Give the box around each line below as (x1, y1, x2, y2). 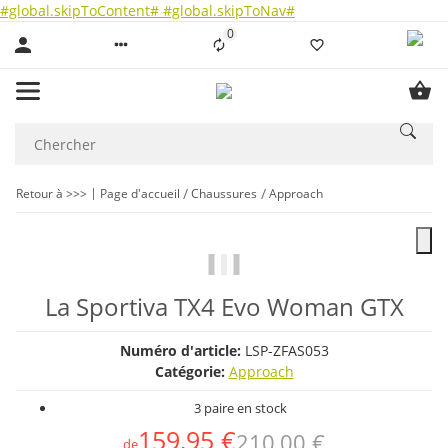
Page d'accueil (100, 184, 180, 202)
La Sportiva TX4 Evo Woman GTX (44, 290, 404, 323)
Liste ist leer (228, 31, 296, 49)
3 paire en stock (194, 399, 287, 417)
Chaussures (191, 184, 258, 202)
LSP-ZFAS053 (244, 341, 329, 360)
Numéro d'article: (119, 341, 245, 360)
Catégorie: (154, 362, 229, 381)
